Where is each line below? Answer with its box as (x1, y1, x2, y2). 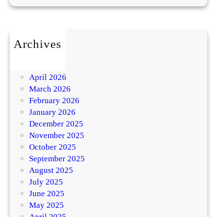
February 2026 (29, 95, 79, 105)
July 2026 (29, 49, 63, 59)
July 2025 (29, 177, 63, 186)
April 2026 (29, 72, 66, 82)
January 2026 (29, 107, 76, 117)
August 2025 (29, 165, 73, 175)
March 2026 (29, 84, 71, 93)
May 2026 (29, 61, 64, 70)
